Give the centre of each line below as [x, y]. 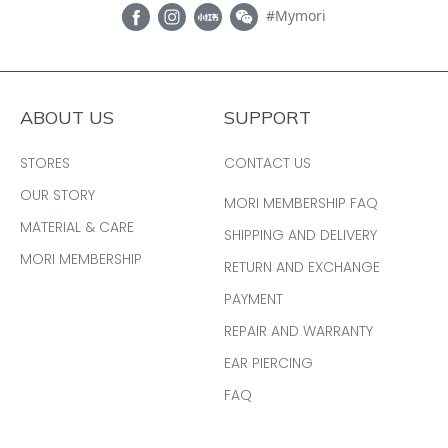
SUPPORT [267, 117]
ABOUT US [67, 117]
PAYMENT [253, 298]
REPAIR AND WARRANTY [298, 330]
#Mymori [296, 15]
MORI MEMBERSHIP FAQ [301, 202]
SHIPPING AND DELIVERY [300, 234]
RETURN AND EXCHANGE [302, 266]
